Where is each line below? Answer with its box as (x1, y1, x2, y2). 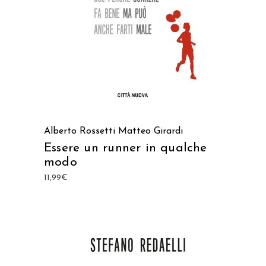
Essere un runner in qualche (44, 142, 207, 154)
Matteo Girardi (118, 126, 183, 136)
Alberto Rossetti (44, 126, 115, 136)
